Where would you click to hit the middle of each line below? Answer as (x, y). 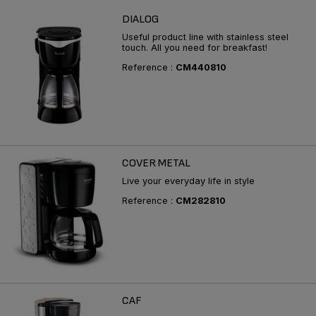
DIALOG (140, 20)
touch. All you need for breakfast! (195, 48)
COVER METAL (156, 164)
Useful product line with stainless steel (205, 37)
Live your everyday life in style (188, 181)
